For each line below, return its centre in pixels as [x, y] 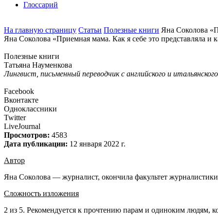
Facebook [19, 91]
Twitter [15, 118]
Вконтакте [21, 100]
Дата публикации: [36, 144]
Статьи [90, 30]
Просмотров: [27, 135]
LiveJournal [22, 126]
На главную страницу [40, 30]
